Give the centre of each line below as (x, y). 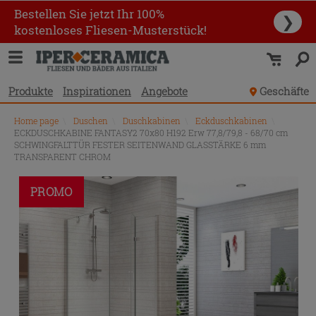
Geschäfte (284, 91)
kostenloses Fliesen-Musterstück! (110, 30)
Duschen (91, 121)
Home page (36, 121)
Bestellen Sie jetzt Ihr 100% (89, 14)
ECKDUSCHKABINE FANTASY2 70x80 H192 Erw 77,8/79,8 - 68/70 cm (151, 133)
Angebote (164, 91)
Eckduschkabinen (231, 121)
